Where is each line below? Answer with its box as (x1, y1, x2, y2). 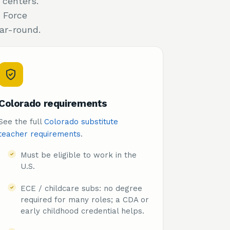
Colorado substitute (44, 117, 118, 126)
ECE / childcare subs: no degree (21, 184, 142, 193)
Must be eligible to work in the (21, 150, 137, 160)
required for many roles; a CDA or (21, 195, 149, 204)
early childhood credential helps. (21, 206, 144, 216)
